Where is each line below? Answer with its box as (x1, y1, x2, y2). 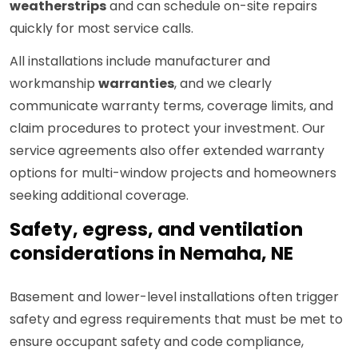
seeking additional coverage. (10, 186, 189, 205)
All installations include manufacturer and (10, 52, 270, 71)
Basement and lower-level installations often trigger (10, 288, 339, 307)
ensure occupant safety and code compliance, (10, 332, 304, 352)
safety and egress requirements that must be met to (10, 310, 343, 329)
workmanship (10, 74, 98, 93)
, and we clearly (174, 74, 272, 93)
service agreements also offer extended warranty (10, 141, 324, 161)
